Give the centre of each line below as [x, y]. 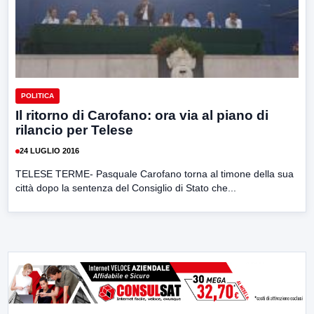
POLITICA [37, 95]
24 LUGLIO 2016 [49, 151]
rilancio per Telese [74, 130]
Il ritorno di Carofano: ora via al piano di [142, 115]
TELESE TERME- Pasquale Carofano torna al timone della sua [155, 173]
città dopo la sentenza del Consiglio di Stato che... [126, 187]
